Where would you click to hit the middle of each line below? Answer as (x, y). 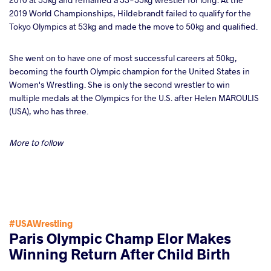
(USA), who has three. (49, 111)
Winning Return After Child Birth (120, 254)
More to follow (36, 143)
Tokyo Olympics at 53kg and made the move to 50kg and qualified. (133, 27)
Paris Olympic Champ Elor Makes (120, 238)
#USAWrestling (41, 224)
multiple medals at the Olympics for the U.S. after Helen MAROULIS (134, 98)
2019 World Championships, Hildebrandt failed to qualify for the (130, 13)
